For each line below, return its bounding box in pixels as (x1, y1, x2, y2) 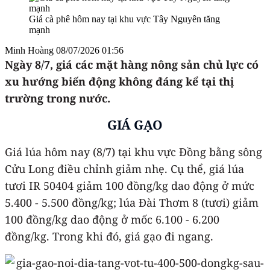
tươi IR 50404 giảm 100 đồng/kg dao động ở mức (5, 178, 254, 193)
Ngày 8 (5, 57, 41, 72)
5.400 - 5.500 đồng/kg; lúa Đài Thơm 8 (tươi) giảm (5, 195, 259, 210)
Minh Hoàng (5, 45, 56, 55)
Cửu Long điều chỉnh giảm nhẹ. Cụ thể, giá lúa (5, 161, 244, 176)
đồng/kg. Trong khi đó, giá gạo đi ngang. (5, 228, 213, 243)
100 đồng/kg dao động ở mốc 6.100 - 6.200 (5, 212, 219, 227)
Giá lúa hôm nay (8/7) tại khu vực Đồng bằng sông (5, 144, 262, 159)
